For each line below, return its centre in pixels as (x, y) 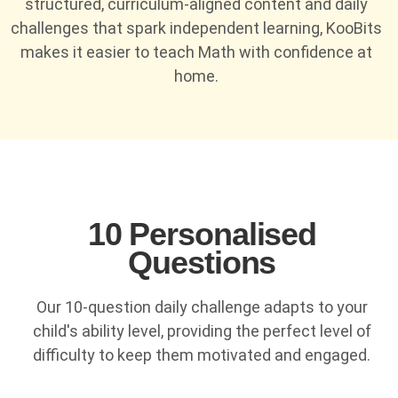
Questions (202, 263)
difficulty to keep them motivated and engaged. (202, 355)
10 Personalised (202, 235)
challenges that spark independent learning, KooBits (196, 28)
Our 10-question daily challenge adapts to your (202, 307)
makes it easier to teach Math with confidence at (196, 52)
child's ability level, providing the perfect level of (202, 331)
